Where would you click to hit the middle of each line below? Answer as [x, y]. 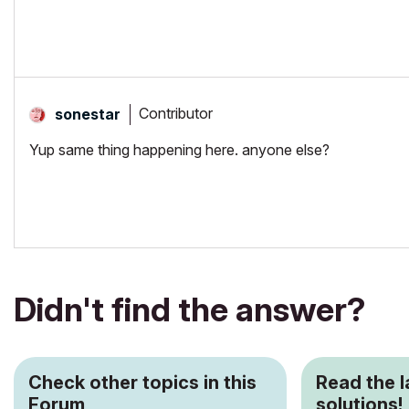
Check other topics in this [142, 382]
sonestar [88, 114]
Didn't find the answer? [189, 309]
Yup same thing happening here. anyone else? [181, 149]
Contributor [176, 114]
